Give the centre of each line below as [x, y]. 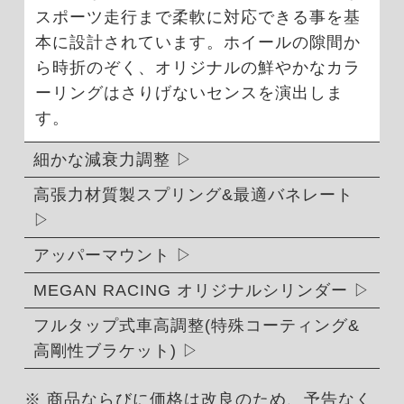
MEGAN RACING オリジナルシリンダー [190, 290]
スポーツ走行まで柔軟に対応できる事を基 [197, 17]
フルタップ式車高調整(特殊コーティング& [196, 325]
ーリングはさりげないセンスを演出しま [189, 92]
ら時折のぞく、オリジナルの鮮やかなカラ [197, 67]
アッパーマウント [101, 255]
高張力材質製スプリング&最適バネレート [193, 194]
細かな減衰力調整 [101, 159]
